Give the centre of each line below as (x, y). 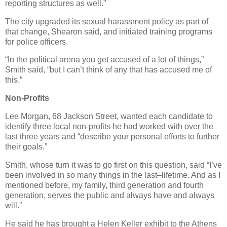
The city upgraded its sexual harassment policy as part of (107, 21)
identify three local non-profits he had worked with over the (109, 127)
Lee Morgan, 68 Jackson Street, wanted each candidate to (109, 117)
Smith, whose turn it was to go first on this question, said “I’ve (113, 165)
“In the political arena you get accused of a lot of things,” (104, 60)
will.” (13, 205)
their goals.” (26, 147)
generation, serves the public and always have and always (110, 195)
